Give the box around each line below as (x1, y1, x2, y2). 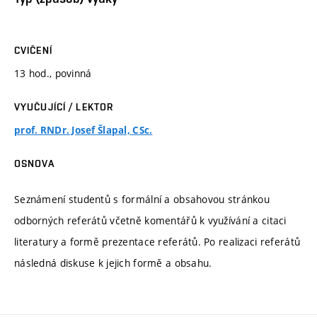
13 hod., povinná (14, 67, 92, 81)
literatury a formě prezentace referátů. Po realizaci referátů (14, 234, 301, 248)
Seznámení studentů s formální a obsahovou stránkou (14, 192, 270, 206)
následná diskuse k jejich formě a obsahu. (14, 255, 215, 270)
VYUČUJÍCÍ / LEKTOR (14, 101, 114, 113)
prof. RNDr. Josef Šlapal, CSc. (14, 124, 153, 137)
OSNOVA (14, 158, 54, 170)
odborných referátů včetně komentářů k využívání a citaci (14, 213, 287, 227)
